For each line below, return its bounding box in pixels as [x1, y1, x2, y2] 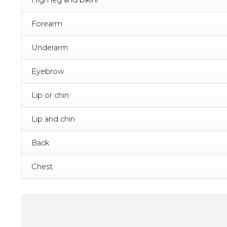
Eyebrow [31, 66, 64, 76]
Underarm [31, 43, 68, 52]
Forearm [31, 19, 62, 28]
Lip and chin [31, 114, 75, 124]
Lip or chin [31, 90, 69, 100]
